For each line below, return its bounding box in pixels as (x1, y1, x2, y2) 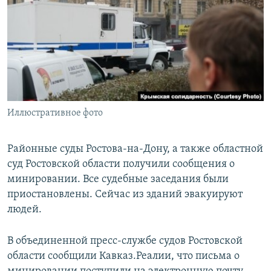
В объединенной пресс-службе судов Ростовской (7, 235, 243, 247)
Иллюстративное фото (7, 108, 103, 119)
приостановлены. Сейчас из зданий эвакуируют (7, 189, 243, 201)
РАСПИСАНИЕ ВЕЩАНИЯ (11, 5, 123, 17)
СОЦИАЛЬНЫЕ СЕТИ (11, 60, 82, 70)
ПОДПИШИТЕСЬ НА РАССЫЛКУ (11, 27, 155, 39)
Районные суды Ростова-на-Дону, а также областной (7, 143, 263, 155)
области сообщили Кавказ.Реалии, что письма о (7, 250, 240, 263)
